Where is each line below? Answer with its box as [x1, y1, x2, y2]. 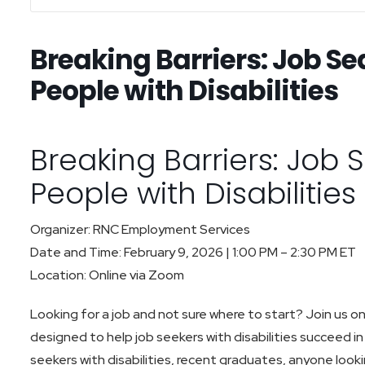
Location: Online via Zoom [29, 266, 184, 284]
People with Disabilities [29, 72, 338, 111]
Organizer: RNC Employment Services [29, 221, 250, 239]
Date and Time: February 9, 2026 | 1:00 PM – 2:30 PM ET [29, 244, 356, 262]
